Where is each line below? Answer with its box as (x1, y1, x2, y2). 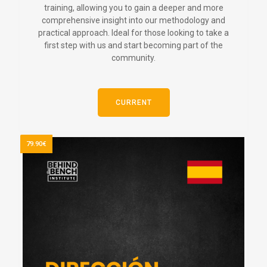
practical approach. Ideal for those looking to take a (38, 27, 229, 38)
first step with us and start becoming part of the (44, 40, 223, 50)
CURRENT (115, 98, 152, 107)
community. (111, 52, 156, 63)
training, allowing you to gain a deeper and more (44, 2, 223, 13)
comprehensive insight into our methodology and (42, 15, 225, 25)
